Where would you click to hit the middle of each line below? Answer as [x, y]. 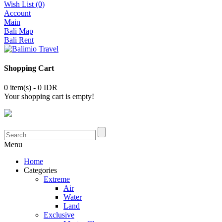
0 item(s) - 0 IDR [31, 88]
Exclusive [59, 215]
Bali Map [19, 31]
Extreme [57, 179]
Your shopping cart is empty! [49, 97]
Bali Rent [19, 40]
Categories [40, 170]
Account [17, 13]
